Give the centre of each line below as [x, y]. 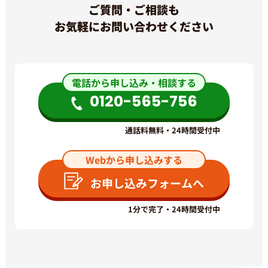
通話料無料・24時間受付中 [173, 130]
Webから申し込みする [134, 159]
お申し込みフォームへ [147, 183]
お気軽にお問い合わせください [134, 26]
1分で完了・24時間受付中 [174, 209]
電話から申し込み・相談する [134, 82]
